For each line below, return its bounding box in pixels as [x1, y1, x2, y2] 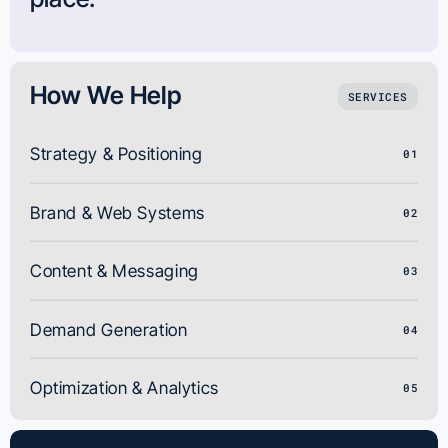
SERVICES [347, 89, 408, 104]
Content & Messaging [30, 260, 199, 281]
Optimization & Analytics [30, 377, 219, 398]
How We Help [30, 80, 182, 110]
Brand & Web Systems [30, 201, 205, 223]
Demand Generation [30, 318, 188, 340]
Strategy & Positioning [30, 143, 203, 164]
